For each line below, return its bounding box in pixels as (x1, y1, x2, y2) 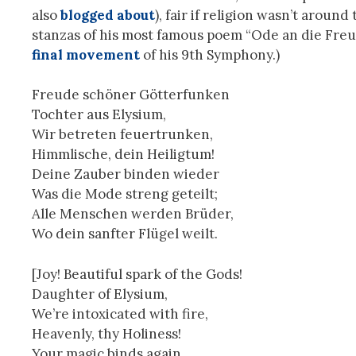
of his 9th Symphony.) (140, 45, 280, 64)
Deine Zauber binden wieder (32, 165, 219, 184)
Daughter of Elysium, (32, 284, 168, 303)
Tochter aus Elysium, (32, 106, 166, 124)
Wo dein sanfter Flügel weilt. (32, 225, 218, 243)
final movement (32, 45, 140, 64)
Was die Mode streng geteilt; (32, 185, 218, 203)
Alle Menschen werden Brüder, (32, 205, 234, 223)
